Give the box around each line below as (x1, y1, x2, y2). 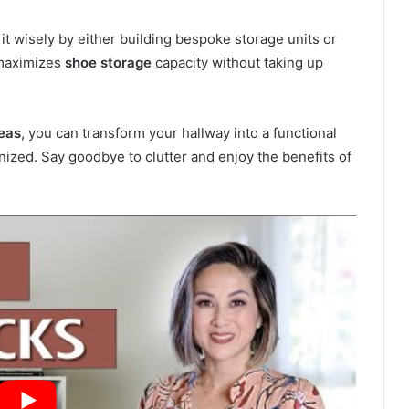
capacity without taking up (152, 54, 323, 72)
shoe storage (65, 54, 152, 72)
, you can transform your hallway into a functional (21, 124, 337, 142)
